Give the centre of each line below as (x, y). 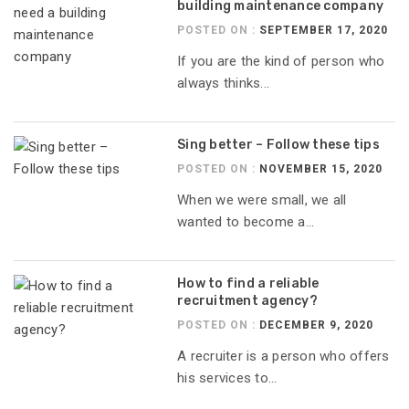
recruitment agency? (247, 300)
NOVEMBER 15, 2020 (321, 168)
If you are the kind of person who (281, 61)
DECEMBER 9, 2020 (317, 325)
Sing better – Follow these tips (278, 144)
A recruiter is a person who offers (283, 356)
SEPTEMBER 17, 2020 (324, 30)
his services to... (227, 378)
